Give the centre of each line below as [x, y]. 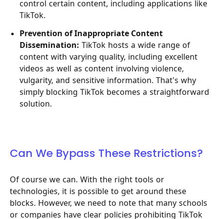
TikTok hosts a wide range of [135, 45]
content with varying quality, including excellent [109, 57]
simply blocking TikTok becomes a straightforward [114, 92]
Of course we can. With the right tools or [87, 180]
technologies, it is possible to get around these [98, 191]
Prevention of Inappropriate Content [91, 33]
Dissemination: [49, 45]
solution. [36, 104]
